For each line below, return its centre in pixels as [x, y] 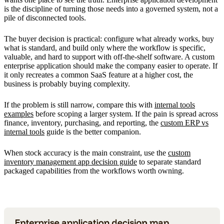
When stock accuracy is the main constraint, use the [86, 152]
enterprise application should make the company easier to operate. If [111, 65]
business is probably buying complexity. [67, 83]
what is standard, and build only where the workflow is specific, [105, 47]
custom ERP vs [184, 122]
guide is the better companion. [93, 131]
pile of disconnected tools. [45, 17]
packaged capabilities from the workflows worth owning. [94, 170]
